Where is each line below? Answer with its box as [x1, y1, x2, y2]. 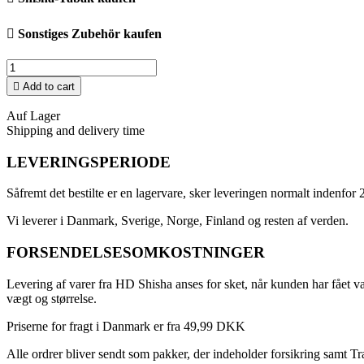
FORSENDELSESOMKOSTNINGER [6, 244, 265, 262]
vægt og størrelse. [6, 291, 97, 305]
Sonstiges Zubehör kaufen [18, 26, 162, 41]
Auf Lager [6, 109, 60, 123]
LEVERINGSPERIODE [6, 153, 171, 171]
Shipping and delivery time [6, 123, 145, 138]
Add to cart [23, 80, 75, 93]
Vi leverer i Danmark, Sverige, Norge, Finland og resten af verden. [6, 214, 349, 228]
